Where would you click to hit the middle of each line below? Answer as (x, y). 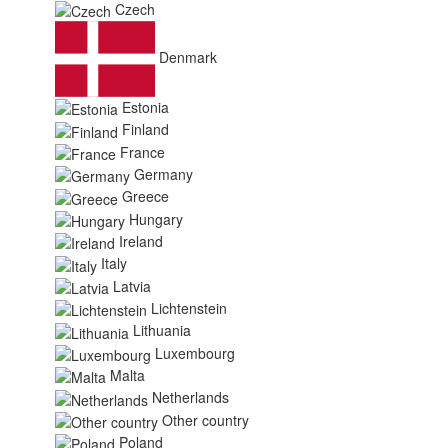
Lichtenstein (189, 307)
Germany (163, 173)
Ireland (141, 240)
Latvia (132, 285)
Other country (205, 419)
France (142, 151)
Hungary (156, 218)
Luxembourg (195, 352)
